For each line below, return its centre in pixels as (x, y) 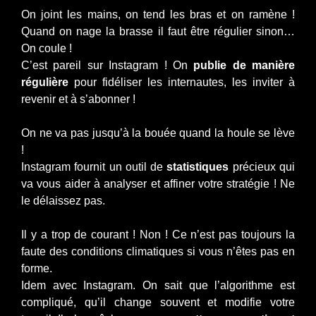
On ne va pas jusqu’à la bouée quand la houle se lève (158, 133)
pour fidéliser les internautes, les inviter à (182, 83)
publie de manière (244, 66)
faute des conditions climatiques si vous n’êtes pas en (158, 252)
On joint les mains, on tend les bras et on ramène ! (158, 15)
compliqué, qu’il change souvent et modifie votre (158, 303)
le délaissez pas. (65, 201)
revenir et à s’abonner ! (80, 99)
